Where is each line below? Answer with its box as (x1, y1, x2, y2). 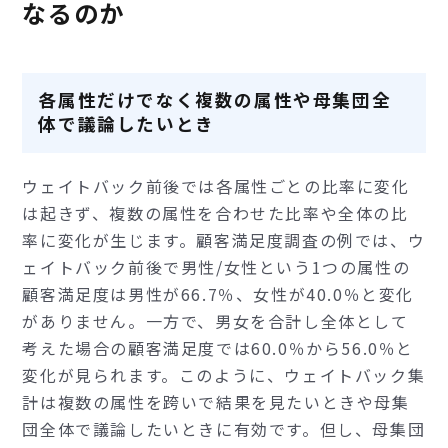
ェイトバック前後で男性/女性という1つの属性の (22, 255, 411, 280)
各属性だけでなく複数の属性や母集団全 (38, 87, 392, 113)
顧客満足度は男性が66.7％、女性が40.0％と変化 (22, 282, 415, 307)
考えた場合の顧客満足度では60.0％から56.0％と (22, 336, 415, 361)
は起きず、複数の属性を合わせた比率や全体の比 (22, 201, 409, 226)
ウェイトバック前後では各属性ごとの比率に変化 (22, 174, 410, 199)
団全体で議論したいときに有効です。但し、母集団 (22, 417, 426, 442)
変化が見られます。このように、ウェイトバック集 (22, 363, 426, 388)
